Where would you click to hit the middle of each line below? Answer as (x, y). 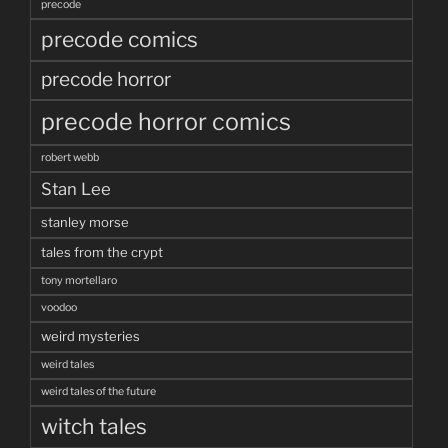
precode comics (119, 40)
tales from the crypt (102, 252)
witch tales (94, 427)
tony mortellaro (79, 281)
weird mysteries (90, 336)
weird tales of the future (98, 392)
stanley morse (85, 222)
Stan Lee (76, 189)
